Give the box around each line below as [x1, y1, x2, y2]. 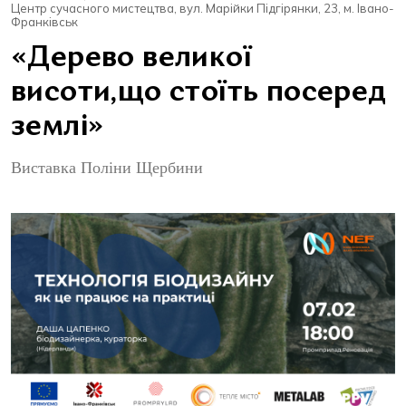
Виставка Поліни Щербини [11, 157, 203, 179]
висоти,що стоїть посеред [11, 79, 387, 109]
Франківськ [11, 14, 78, 30]
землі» [11, 113, 104, 143]
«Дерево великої [11, 44, 252, 74]
